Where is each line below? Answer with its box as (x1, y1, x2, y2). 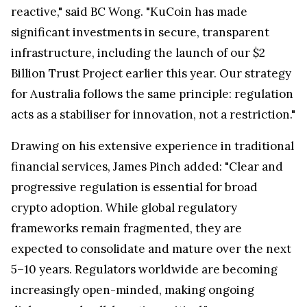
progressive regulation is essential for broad (11, 180, 258, 195)
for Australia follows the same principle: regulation (11, 86, 293, 102)
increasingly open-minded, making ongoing (11, 282, 254, 298)
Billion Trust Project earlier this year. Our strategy (11, 66, 291, 82)
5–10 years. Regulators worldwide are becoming (11, 262, 278, 278)
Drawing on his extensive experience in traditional (11, 138, 294, 154)
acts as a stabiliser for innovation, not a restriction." (11, 107, 295, 123)
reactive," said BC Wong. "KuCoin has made (11, 4, 247, 20)
